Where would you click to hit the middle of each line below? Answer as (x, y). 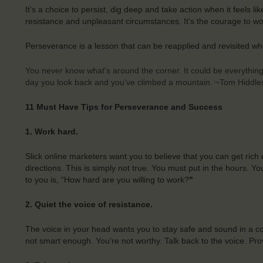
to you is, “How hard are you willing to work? (107, 180)
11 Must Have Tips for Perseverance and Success (125, 107)
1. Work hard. (51, 132)
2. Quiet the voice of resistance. (89, 205)
